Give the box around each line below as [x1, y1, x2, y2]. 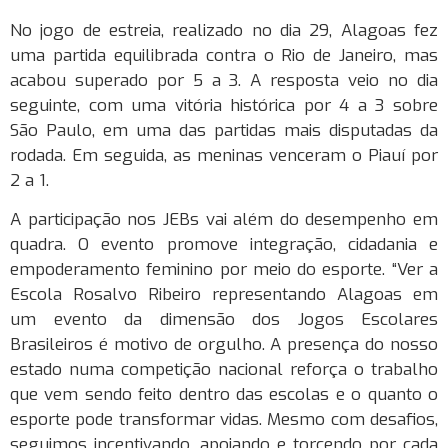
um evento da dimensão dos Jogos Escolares [10, 308, 438, 332]
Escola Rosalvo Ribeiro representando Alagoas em [10, 283, 438, 307]
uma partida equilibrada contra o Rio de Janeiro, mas [10, 43, 438, 67]
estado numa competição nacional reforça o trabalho [10, 358, 438, 382]
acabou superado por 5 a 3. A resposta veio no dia [10, 68, 438, 92]
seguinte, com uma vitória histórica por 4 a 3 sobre [10, 93, 438, 117]
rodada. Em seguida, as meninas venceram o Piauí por [10, 143, 438, 167]
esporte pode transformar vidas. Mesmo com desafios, [10, 408, 438, 432]
